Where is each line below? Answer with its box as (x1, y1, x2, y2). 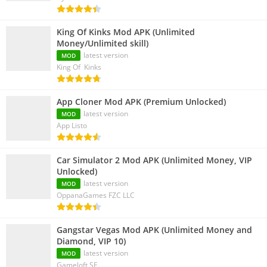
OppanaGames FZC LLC (57, 190, 135, 201)
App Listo (57, 120, 87, 131)
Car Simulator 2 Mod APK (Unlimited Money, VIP (57, 154, 252, 166)
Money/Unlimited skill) (57, 38, 148, 49)
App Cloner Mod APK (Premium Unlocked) (57, 96, 226, 108)
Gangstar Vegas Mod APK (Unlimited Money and (57, 224, 252, 236)
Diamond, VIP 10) (57, 235, 126, 247)
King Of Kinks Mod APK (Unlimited (57, 26, 195, 38)
